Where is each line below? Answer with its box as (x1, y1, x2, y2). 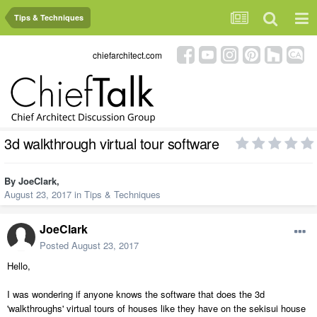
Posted (40, 238, 71, 253)
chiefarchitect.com (93, 48, 162, 61)
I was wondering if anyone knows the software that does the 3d (7, 287, 265, 301)
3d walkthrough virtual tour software (4, 133, 219, 154)
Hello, (7, 259, 30, 273)
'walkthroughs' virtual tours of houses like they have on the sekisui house (7, 301, 306, 316)
